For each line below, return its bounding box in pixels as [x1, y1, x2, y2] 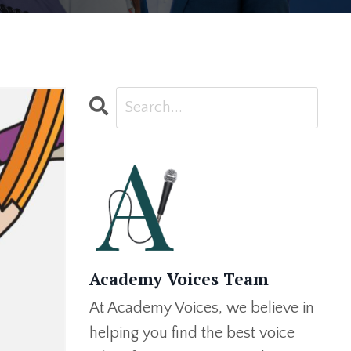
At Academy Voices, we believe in [89, 299, 314, 317]
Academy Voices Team [89, 267, 269, 290]
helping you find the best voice [89, 324, 295, 342]
